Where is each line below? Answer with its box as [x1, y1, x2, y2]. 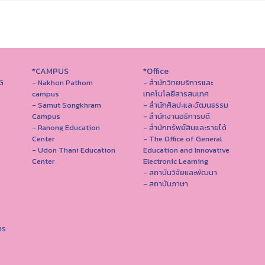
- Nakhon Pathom [32, 77, 93, 88]
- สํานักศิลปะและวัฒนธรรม [143, 99, 228, 111]
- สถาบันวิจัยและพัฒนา [143, 167, 217, 178]
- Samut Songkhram [32, 99, 101, 111]
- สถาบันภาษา [143, 178, 188, 189]
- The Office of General [143, 133, 222, 144]
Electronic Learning [143, 156, 208, 167]
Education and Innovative [143, 144, 230, 156]
